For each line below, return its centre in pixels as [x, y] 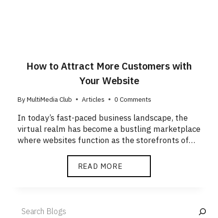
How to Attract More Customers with [109, 66]
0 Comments [133, 99]
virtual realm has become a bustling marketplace [109, 129]
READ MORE [100, 166]
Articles [93, 99]
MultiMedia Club [50, 99]
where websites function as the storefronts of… [106, 140]
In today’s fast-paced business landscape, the [103, 118]
